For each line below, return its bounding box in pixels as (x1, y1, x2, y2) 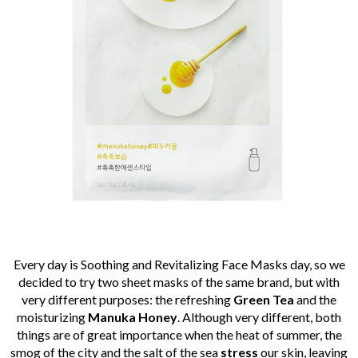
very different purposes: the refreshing (22, 292, 233, 308)
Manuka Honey (88, 309, 177, 325)
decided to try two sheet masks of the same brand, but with (18, 274, 340, 290)
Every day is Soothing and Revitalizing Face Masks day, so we (13, 257, 345, 272)
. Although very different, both (177, 309, 341, 325)
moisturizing (17, 309, 88, 325)
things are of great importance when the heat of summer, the (16, 327, 342, 343)
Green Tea (233, 292, 294, 308)
